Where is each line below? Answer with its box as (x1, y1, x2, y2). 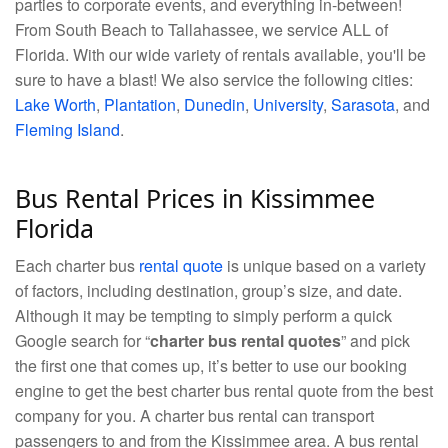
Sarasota (331, 93, 395, 117)
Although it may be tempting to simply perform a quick (15, 304, 392, 328)
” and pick (341, 329, 410, 353)
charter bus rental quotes (150, 329, 341, 353)
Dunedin (184, 93, 245, 117)
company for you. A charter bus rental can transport (15, 404, 374, 428)
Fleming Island (15, 118, 120, 142)
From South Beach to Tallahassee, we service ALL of (15, 18, 388, 42)
